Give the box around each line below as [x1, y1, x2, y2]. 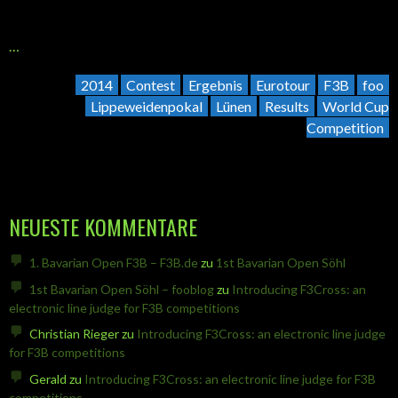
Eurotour [256, 76, 310, 94]
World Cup [322, 98, 389, 115]
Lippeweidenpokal [91, 98, 203, 115]
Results [265, 98, 309, 115]
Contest [126, 76, 175, 94]
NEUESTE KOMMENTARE [9, 211, 197, 243]
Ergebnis [188, 76, 243, 94]
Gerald [28, 370, 67, 386]
